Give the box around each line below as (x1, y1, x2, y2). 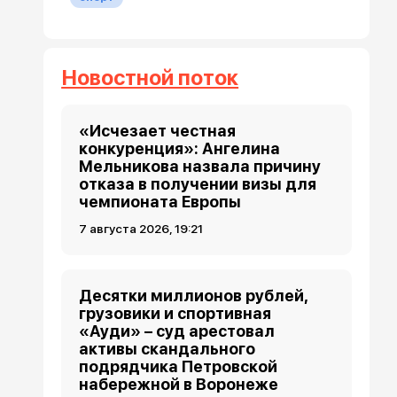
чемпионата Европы (79, 191, 242, 211)
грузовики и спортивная (79, 303, 272, 323)
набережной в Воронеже (79, 374, 279, 393)
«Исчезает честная (79, 121, 237, 140)
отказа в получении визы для (79, 174, 317, 193)
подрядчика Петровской (79, 356, 278, 376)
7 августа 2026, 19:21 (79, 221, 204, 236)
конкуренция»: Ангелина (79, 138, 281, 158)
